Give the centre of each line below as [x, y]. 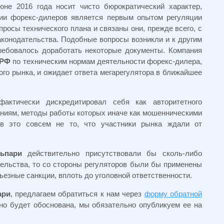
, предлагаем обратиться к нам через [77, 194]
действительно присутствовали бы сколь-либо [112, 153]
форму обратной [173, 194]
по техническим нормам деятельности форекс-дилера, [106, 61]
